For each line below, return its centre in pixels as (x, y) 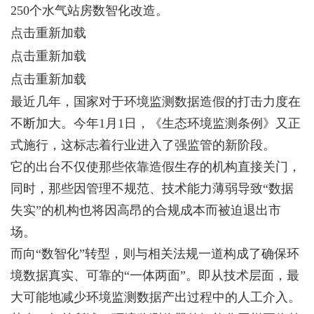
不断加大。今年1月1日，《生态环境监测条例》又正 (156, 123)
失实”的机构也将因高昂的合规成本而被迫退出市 (146, 210)
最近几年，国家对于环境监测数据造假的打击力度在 (156, 102)
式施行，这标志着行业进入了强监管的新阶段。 (143, 145)
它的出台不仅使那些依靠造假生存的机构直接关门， (156, 167)
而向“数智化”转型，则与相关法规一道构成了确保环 (155, 254)
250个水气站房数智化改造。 (89, 11)
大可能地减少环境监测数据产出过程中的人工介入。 (156, 297)
